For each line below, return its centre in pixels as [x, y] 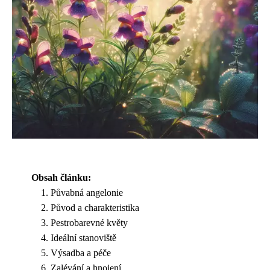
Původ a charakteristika [95, 208]
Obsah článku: [61, 177]
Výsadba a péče [81, 253]
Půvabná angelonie [87, 193]
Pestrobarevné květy [89, 223]
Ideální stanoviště [83, 238]
